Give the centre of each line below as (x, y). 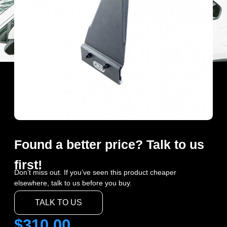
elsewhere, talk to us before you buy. (73, 183)
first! (28, 165)
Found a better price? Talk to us (109, 144)
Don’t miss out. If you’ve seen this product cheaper (95, 172)
